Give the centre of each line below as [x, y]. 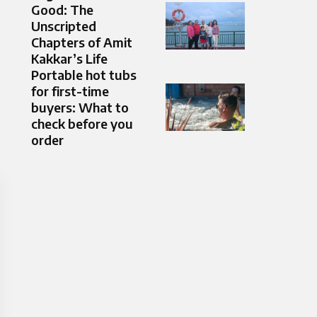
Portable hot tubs [84, 75]
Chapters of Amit [82, 42]
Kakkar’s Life [69, 59]
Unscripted [64, 26]
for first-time [70, 91]
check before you [82, 124]
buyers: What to [80, 108]
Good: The [62, 10]
